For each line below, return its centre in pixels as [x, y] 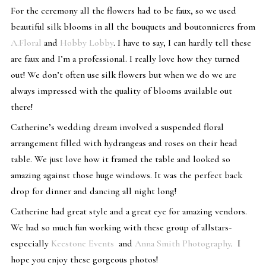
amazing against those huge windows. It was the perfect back [126, 175]
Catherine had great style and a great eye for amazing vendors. [129, 212]
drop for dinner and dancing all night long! [93, 191]
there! [21, 107]
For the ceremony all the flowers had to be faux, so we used [123, 11]
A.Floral [26, 43]
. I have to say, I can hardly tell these [182, 43]
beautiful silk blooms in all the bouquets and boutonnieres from [133, 27]
